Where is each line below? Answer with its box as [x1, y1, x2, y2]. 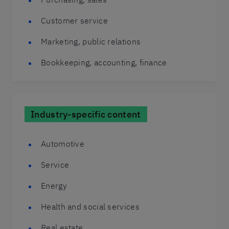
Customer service [41, 15, 108, 26]
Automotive [41, 139, 84, 149]
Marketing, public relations [41, 36, 141, 47]
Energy [41, 180, 67, 191]
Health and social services [41, 201, 140, 212]
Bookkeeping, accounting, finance [41, 57, 167, 67]
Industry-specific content [31, 108, 141, 120]
